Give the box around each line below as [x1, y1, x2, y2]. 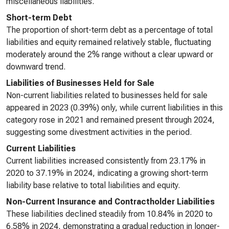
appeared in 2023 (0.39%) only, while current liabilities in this [6, 103, 223, 112]
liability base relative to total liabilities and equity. [6, 180, 180, 190]
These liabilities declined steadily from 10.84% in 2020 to [6, 209, 213, 219]
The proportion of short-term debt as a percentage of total [6, 25, 213, 35]
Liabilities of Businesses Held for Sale [6, 78, 154, 88]
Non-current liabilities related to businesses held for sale [6, 90, 208, 100]
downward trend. [6, 62, 65, 72]
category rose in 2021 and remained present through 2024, [6, 115, 215, 125]
